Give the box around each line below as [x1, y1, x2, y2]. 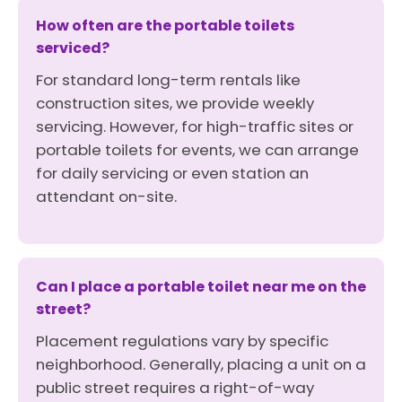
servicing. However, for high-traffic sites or [36, 116, 354, 137]
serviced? [36, 38, 109, 58]
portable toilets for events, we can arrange [36, 139, 359, 161]
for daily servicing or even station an [36, 162, 309, 184]
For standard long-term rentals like [36, 69, 301, 91]
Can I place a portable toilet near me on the [36, 276, 366, 297]
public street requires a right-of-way [36, 377, 314, 398]
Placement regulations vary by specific [36, 330, 328, 352]
